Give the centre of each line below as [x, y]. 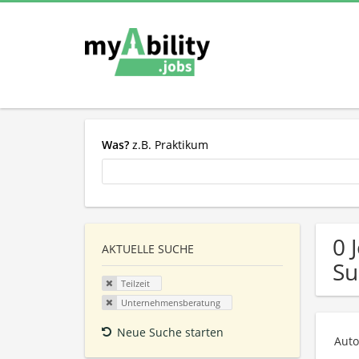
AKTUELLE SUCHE [148, 249]
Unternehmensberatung [170, 302]
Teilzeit [135, 284]
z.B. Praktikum [169, 144]
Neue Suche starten [170, 332]
